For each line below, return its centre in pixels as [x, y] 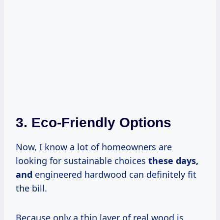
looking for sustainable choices [82, 161]
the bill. [31, 188]
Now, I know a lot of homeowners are [94, 147]
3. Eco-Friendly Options [94, 123]
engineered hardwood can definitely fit [114, 175]
